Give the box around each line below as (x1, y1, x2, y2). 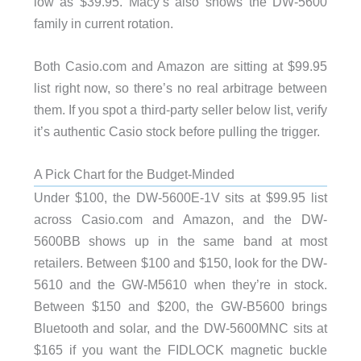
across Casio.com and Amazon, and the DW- (33, 212, 328, 227)
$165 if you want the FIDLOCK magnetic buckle (33, 342, 328, 358)
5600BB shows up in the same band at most (33, 234, 328, 249)
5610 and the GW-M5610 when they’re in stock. (33, 277, 328, 293)
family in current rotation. (33, 15, 173, 31)
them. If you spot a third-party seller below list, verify (33, 102, 328, 118)
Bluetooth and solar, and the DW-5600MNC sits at (33, 321, 328, 336)
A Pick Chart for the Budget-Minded (33, 167, 234, 182)
